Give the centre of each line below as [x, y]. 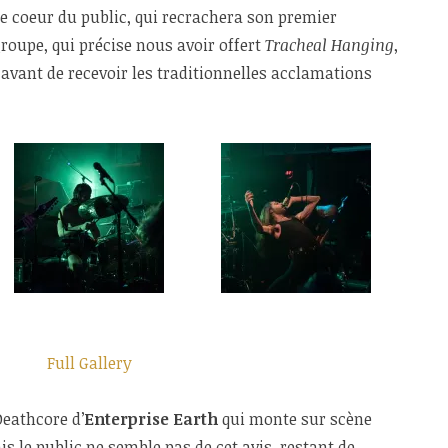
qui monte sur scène [295, 419]
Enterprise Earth [151, 419]
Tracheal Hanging [329, 44]
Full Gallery [89, 363]
